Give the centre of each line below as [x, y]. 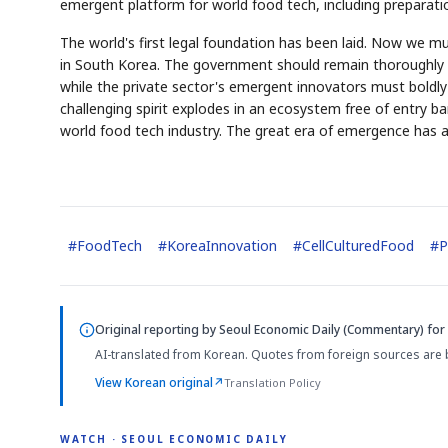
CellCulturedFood [358, 245]
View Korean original [154, 382]
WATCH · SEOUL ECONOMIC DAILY [174, 438]
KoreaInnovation [222, 245]
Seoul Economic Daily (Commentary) [321, 329]
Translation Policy [272, 382]
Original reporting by [157, 329]
